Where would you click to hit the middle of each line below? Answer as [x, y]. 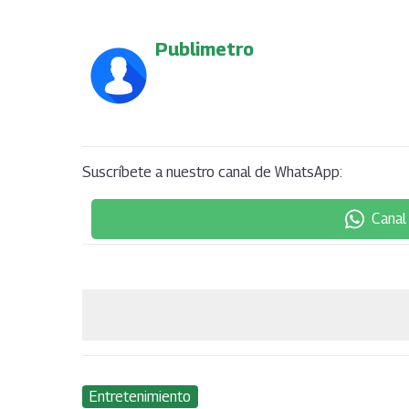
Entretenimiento [140, 396]
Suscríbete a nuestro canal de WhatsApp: [212, 172]
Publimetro [204, 49]
